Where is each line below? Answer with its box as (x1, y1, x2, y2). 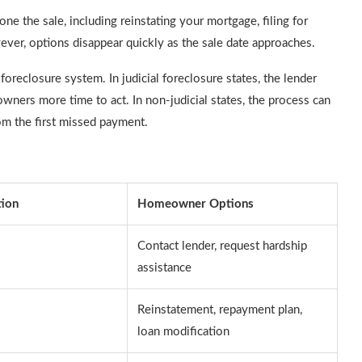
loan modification (137, 326, 229, 338)
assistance (137, 262, 192, 274)
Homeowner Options (137, 198, 254, 210)
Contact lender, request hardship (137, 240, 307, 252)
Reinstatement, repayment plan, (137, 304, 302, 316)
